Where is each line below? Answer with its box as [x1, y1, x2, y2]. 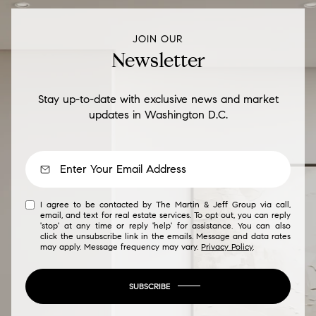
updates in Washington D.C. [88, 107, 228, 121]
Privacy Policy [201, 241, 253, 252]
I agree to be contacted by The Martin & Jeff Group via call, [40, 198, 291, 209]
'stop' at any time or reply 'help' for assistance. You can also [40, 219, 291, 231]
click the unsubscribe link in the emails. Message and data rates [40, 230, 291, 241]
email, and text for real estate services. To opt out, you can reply [40, 209, 291, 220]
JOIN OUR [133, 33, 183, 46]
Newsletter [111, 48, 205, 73]
